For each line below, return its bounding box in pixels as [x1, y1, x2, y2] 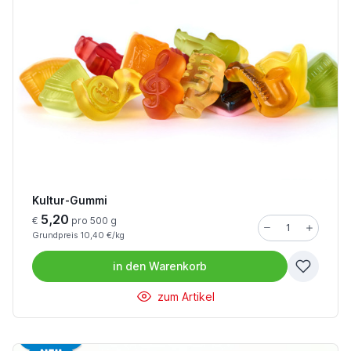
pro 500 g [69, 214, 117, 226]
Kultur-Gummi [32, 194, 107, 207]
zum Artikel [154, 289, 215, 303]
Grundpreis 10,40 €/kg [32, 230, 125, 241]
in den [113, 259, 146, 273]
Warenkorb [149, 259, 207, 273]
